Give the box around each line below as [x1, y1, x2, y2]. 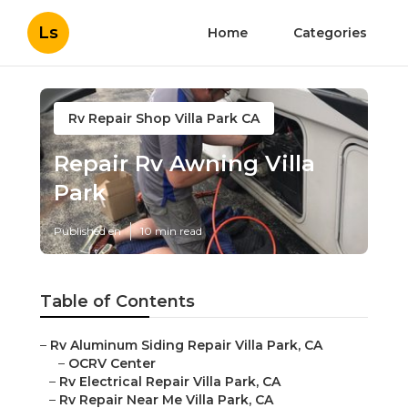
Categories [293, 25, 367, 41]
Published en [54, 224, 121, 239]
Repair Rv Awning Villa [54, 150, 315, 178]
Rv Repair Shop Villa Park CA [68, 110, 260, 127]
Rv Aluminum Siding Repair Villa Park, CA [50, 337, 322, 354]
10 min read [140, 224, 202, 239]
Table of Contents [40, 291, 195, 312]
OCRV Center [68, 355, 156, 372]
